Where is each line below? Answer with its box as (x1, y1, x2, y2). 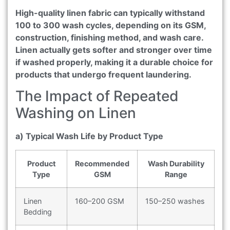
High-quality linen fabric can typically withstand (15, 7, 205, 18)
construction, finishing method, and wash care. (15, 32, 203, 43)
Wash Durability (147, 159, 204, 168)
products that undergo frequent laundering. (15, 69, 191, 80)
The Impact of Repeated (15, 87, 179, 105)
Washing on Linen (15, 104, 136, 122)
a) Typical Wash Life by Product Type (15, 131, 163, 142)
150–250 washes (145, 196, 205, 205)
